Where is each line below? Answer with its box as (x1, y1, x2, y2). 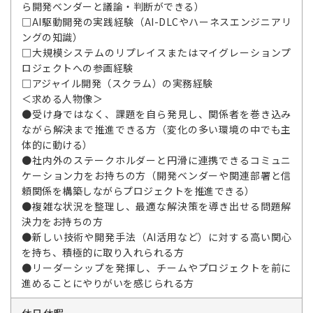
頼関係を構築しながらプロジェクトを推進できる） (22, 184, 255, 198)
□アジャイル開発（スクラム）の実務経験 (22, 76, 213, 90)
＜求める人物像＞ (22, 92, 103, 105)
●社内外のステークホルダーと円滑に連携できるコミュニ (22, 153, 291, 167)
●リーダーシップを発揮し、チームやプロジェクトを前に (22, 261, 291, 275)
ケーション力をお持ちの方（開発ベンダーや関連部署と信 (22, 168, 291, 182)
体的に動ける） (22, 138, 93, 152)
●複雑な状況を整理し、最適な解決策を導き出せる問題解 (22, 199, 291, 213)
